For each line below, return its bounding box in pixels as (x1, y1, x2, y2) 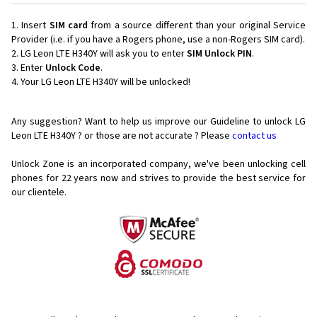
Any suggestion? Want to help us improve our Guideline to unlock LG (11, 115, 306, 129)
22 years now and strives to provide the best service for (61, 171, 306, 186)
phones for (11, 171, 59, 186)
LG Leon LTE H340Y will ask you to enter (21, 47, 187, 62)
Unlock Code (45, 61, 100, 76)
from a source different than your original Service (88, 18, 306, 33)
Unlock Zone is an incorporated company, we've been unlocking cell (11, 157, 306, 172)
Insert (21, 18, 50, 33)
